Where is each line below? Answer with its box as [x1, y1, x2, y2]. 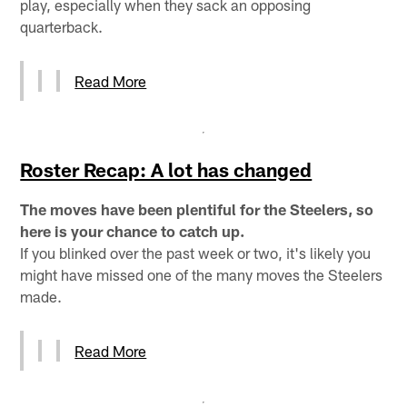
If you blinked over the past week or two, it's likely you [20, 243, 372, 262]
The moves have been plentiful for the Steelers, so [20, 199, 374, 218]
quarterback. [20, 16, 104, 35]
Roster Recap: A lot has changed [20, 157, 313, 181]
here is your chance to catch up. [20, 221, 245, 240]
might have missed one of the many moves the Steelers [20, 264, 383, 283]
